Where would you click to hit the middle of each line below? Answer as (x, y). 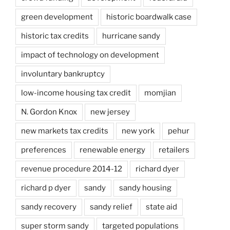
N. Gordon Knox (49, 112)
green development (57, 17)
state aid (161, 207)
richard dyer (157, 169)
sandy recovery (49, 207)
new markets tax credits (65, 131)
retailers (174, 150)
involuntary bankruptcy (63, 74)
